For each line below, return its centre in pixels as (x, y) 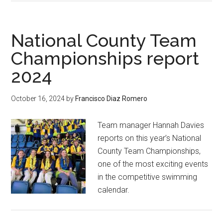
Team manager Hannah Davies (151, 125)
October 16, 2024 (38, 98)
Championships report (105, 58)
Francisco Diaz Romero (111, 98)
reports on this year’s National (150, 138)
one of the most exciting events (153, 164)
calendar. (114, 190)
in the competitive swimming (148, 177)
